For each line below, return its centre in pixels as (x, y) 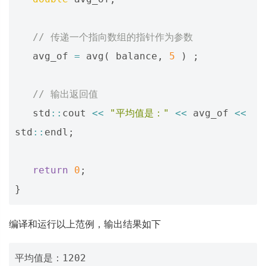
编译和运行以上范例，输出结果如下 (85, 224)
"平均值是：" (140, 113)
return (50, 170)
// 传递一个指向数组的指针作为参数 (113, 37)
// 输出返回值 (65, 94)
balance (137, 56)
